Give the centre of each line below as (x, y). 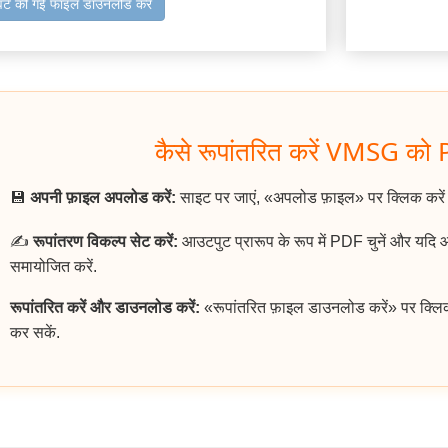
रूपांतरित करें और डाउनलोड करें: (105, 308)
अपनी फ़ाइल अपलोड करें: (103, 198)
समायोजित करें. (53, 267)
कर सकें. (35, 333)
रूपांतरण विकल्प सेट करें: (105, 242)
